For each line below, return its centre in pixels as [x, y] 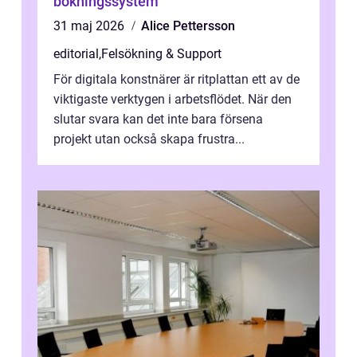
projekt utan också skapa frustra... [149, 139]
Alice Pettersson [188, 26]
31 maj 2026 [90, 26]
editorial [76, 54]
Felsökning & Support [161, 54]
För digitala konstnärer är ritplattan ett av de [177, 80]
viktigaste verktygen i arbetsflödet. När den [173, 100]
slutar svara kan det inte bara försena [158, 120]
